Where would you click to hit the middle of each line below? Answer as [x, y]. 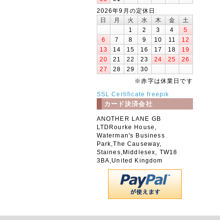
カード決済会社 [128, 104]
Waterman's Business [131, 135]
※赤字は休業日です [164, 81]
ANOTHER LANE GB [129, 118]
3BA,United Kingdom [130, 160]
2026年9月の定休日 [126, 10]
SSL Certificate [121, 94]
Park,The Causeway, [129, 143]
